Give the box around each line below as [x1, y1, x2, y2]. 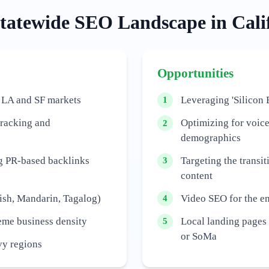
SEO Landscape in [70, 12, 232, 33]
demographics [180, 132, 241, 144]
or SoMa [180, 231, 217, 242]
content [180, 170, 213, 181]
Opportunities [157, 66, 234, 80]
